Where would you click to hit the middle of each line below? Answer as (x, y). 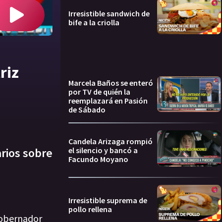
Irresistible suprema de (108, 200)
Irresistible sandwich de (109, 14)
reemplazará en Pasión (108, 100)
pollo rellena (90, 209)
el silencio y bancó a (103, 150)
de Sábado (87, 109)
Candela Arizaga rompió (111, 141)
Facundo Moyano (98, 159)
